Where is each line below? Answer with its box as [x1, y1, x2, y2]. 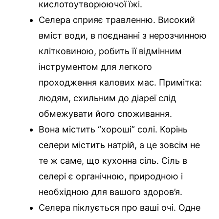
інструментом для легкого [39, 62, 152, 72]
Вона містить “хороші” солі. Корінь [39, 124, 188, 135]
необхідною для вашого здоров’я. [39, 187, 182, 197]
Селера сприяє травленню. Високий [39, 15, 195, 25]
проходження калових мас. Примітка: [39, 77, 202, 88]
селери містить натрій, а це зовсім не [39, 140, 200, 151]
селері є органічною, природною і [39, 171, 183, 182]
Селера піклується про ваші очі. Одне [39, 202, 200, 213]
